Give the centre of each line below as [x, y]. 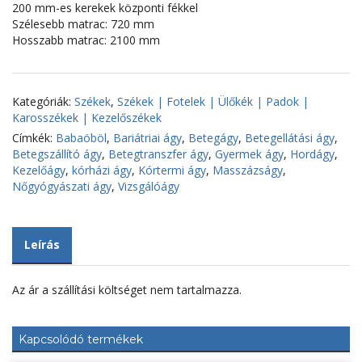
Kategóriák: [43, 102]
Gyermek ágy [249, 154]
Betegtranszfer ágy [158, 154]
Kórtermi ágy [172, 170]
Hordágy [312, 154]
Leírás [42, 245]
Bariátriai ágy [147, 138]
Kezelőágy [39, 170]
